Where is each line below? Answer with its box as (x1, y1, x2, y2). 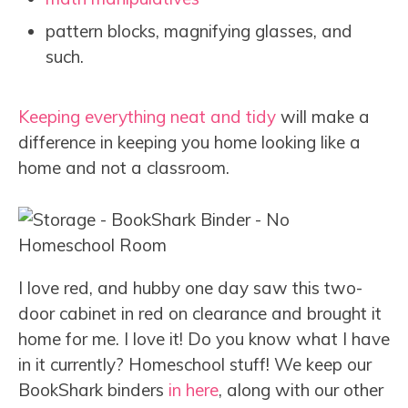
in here (168, 378, 219, 401)
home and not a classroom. (18, 157, 229, 179)
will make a (276, 106, 370, 128)
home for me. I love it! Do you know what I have (18, 327, 390, 350)
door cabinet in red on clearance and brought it (18, 301, 382, 324)
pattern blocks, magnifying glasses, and (46, 20, 352, 43)
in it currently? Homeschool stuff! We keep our (18, 352, 372, 375)
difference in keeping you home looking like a (18, 131, 361, 154)
